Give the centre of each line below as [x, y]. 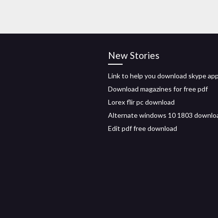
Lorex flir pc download [141, 102]
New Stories [134, 55]
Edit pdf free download [143, 128]
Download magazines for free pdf [158, 89]
